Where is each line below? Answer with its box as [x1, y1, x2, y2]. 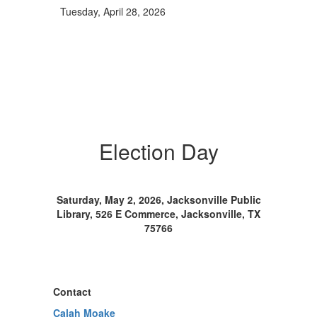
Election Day [98, 136, 219, 166]
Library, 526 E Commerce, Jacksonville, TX [57, 207, 260, 221]
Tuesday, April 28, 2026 [60, 4, 166, 18]
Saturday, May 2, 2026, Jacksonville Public [56, 192, 261, 207]
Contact [53, 284, 91, 299]
